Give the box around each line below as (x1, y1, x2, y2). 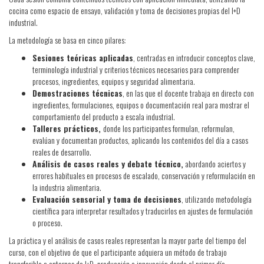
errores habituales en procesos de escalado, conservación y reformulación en (32, 169, 255, 181)
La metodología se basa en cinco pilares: (9, 33, 126, 46)
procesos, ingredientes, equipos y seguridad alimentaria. (32, 74, 195, 87)
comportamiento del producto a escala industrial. (32, 110, 175, 123)
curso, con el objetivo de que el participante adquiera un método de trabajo (9, 245, 227, 258)
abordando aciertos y (183, 157, 246, 170)
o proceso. (32, 216, 62, 229)
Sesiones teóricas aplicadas (32, 51, 133, 64)
